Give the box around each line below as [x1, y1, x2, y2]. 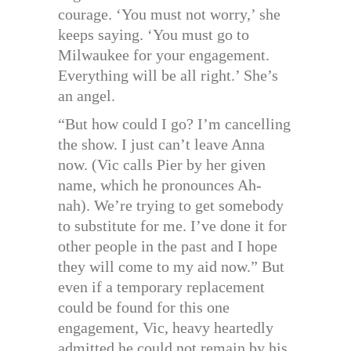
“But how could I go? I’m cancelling [58, 115, 291, 133]
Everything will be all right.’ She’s [58, 67, 278, 85]
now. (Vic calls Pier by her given [58, 156, 266, 174]
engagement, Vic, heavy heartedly [58, 319, 273, 337]
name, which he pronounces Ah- [58, 176, 262, 194]
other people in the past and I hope [58, 237, 277, 255]
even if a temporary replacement [58, 278, 265, 296]
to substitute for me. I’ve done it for [58, 217, 287, 235]
